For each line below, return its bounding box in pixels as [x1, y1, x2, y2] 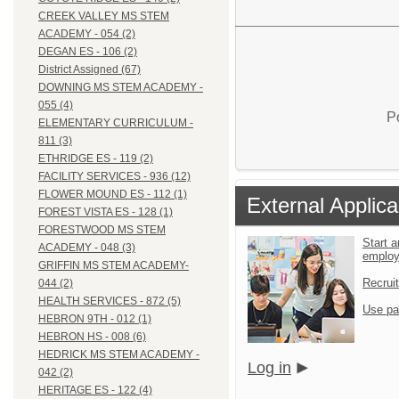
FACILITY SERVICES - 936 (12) [38, 170, 191, 183]
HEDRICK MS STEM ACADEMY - [38, 348, 199, 362]
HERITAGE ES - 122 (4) [38, 384, 152, 397]
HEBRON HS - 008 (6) [38, 330, 146, 344]
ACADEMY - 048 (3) [38, 241, 135, 255]
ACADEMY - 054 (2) [38, 28, 135, 41]
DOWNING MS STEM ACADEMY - [38, 81, 203, 94]
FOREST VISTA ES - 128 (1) [38, 206, 173, 219]
